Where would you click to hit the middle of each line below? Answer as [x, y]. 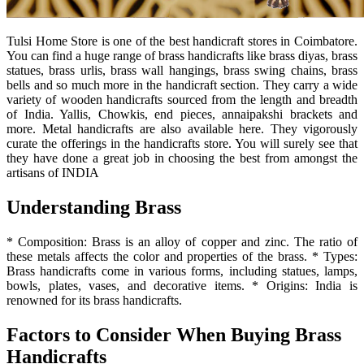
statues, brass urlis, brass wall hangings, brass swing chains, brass [182, 70]
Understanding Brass [94, 207]
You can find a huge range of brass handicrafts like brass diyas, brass [182, 55]
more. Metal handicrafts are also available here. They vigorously [182, 128]
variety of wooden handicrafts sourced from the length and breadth [182, 99]
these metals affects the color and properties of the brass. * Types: [182, 256]
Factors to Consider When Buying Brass [174, 334]
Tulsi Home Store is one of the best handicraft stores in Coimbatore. [182, 41]
